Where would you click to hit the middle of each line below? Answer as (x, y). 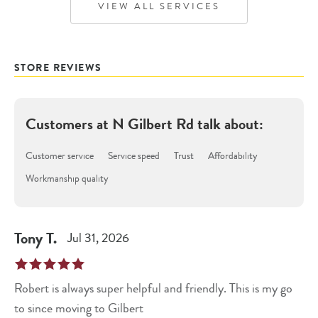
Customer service (60, 155)
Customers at (69, 124)
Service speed (134, 155)
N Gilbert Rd (153, 124)
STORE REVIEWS (58, 67)
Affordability (233, 155)
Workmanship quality (67, 178)
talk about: (229, 124)
